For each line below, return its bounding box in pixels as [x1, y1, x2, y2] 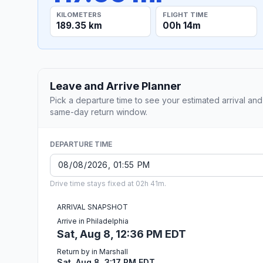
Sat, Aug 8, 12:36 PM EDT [57, 227, 186, 240]
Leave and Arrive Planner [50, 79, 181, 92]
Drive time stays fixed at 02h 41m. [50, 178, 166, 188]
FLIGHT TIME [162, 10, 208, 19]
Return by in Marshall [57, 247, 128, 256]
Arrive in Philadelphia [57, 216, 129, 225]
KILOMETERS [56, 10, 102, 19]
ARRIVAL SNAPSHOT [57, 202, 128, 211]
